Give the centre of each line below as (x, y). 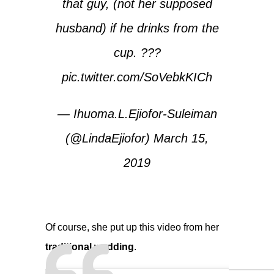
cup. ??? (137, 52)
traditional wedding (90, 246)
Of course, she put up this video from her (132, 227)
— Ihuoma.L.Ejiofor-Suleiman (137, 113)
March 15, (181, 138)
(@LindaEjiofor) (109, 138)
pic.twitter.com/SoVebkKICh (137, 77)
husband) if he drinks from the (137, 28)
